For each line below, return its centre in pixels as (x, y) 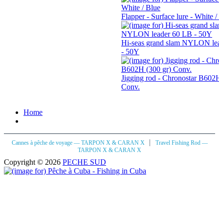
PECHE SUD (84, 162)
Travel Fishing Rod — (181, 143)
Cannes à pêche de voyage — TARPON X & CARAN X (79, 143)
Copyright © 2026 (33, 162)
